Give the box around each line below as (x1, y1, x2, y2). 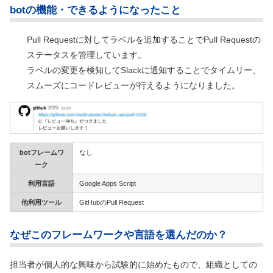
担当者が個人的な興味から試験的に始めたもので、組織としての (10, 259, 257, 269)
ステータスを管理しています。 (27, 49, 146, 60)
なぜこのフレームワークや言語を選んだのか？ (10, 229, 227, 241)
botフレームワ (19, 149, 64, 157)
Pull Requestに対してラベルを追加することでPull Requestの (27, 34, 261, 44)
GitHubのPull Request (79, 199, 144, 207)
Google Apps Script (79, 180, 136, 188)
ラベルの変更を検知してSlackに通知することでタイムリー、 (27, 65, 261, 75)
